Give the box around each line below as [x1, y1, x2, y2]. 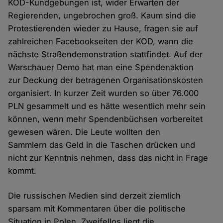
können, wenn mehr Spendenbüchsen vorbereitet [8, 114, 203, 124]
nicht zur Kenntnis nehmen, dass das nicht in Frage [8, 153, 209, 163]
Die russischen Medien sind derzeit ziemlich [8, 191, 181, 201]
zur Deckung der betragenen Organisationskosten [8, 75, 204, 86]
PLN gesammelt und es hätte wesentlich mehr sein [8, 101, 206, 111]
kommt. [8, 166, 42, 176]
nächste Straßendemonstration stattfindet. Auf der [8, 49, 203, 60]
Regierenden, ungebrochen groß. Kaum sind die [8, 10, 197, 21]
